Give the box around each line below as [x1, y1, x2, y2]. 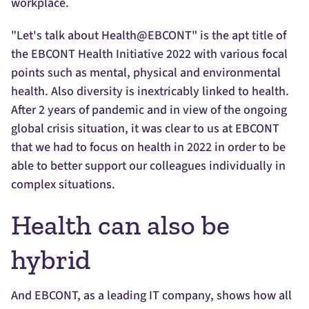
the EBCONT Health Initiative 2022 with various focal [11, 46, 288, 63]
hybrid [11, 243, 90, 277]
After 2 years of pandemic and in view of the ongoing [11, 101, 287, 119]
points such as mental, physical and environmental [11, 64, 281, 82]
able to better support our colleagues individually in [11, 157, 286, 175]
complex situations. [11, 176, 115, 194]
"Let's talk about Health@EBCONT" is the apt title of [11, 27, 286, 45]
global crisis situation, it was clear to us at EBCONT [11, 120, 279, 138]
